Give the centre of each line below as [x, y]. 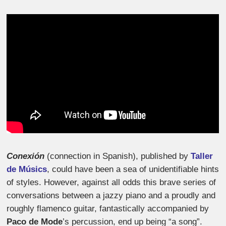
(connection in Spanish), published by [118, 156]
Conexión [26, 156]
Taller [202, 156]
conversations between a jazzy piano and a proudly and [111, 195]
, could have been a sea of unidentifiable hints [133, 169]
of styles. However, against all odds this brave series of [111, 182]
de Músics [27, 169]
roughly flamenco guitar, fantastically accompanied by [108, 208]
